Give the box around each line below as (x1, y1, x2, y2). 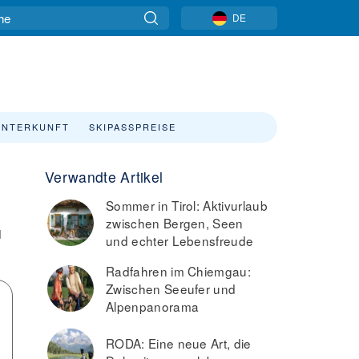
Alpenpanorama (106, 297, 200, 315)
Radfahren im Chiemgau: (106, 262, 252, 280)
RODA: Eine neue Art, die (106, 334, 252, 352)
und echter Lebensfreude (106, 232, 254, 249)
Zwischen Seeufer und (106, 280, 236, 297)
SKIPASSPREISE (89, 120, 176, 133)
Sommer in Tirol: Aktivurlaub (106, 196, 268, 214)
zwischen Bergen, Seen (106, 214, 244, 232)
